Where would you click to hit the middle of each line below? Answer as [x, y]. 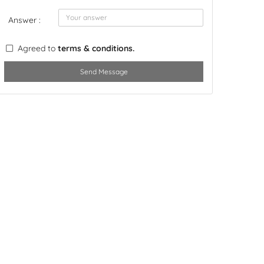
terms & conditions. [96, 48]
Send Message [104, 72]
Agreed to [38, 48]
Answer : [24, 20]
